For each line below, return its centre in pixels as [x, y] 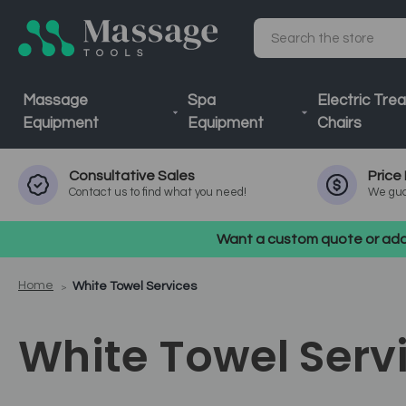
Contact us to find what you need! [158, 192]
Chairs [339, 123]
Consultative [113, 176]
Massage [55, 101]
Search [280, 47]
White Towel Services [135, 286]
